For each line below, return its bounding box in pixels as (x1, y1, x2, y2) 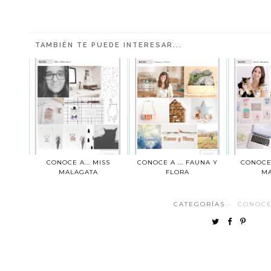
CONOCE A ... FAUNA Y (137, 158, 218, 166)
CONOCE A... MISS (46, 158, 110, 166)
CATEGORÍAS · (173, 200, 234, 208)
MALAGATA (58, 168, 98, 176)
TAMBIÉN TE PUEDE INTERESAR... (35, 41, 183, 49)
